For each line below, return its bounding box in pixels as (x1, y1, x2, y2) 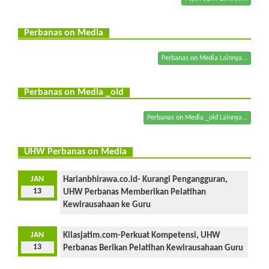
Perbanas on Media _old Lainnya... (147, 113, 247, 121)
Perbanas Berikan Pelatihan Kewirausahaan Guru (62, 243, 243, 253)
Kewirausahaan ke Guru (62, 200, 151, 210)
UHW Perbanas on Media (24, 147, 127, 157)
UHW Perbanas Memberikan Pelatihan (62, 187, 206, 197)
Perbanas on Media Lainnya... (162, 54, 247, 62)
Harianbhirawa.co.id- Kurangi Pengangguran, (62, 175, 228, 184)
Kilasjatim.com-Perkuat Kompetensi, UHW (62, 231, 220, 240)
